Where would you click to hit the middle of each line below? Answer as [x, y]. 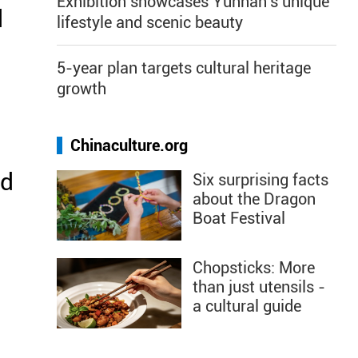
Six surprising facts [261, 180]
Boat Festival [239, 218]
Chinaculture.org [129, 145]
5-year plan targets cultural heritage [184, 68]
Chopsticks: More [254, 268]
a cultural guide [247, 306]
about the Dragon [254, 199]
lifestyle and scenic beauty [150, 22]
